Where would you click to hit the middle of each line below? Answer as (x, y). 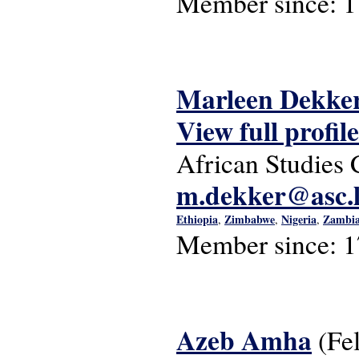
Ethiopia (197, 219)
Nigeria (299, 219)
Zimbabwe (250, 219)
